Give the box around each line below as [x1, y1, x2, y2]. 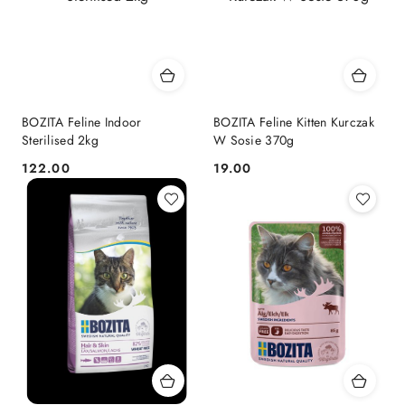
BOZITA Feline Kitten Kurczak [213, 113, 374, 132]
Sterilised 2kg [22, 131, 99, 150]
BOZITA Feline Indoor [22, 113, 142, 132]
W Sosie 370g [213, 131, 295, 150]
